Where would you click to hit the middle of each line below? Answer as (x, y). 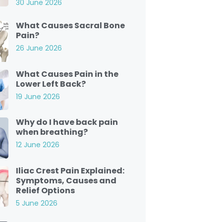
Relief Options (45, 190)
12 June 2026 (37, 145)
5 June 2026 (36, 203)
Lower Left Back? (51, 84)
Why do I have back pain (67, 122)
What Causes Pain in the (67, 74)
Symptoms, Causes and (66, 180)
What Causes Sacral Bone (70, 26)
